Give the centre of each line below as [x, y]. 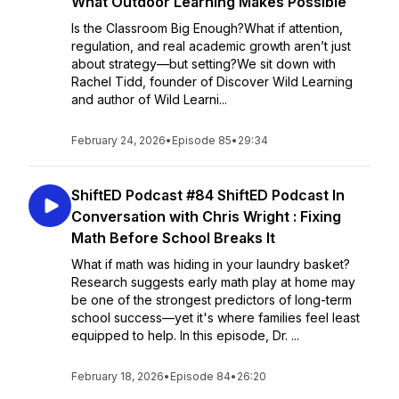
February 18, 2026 [118, 376]
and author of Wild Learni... [149, 99]
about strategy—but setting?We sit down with [204, 64]
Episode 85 [202, 140]
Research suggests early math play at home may [213, 282]
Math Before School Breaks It [173, 238]
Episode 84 [200, 376]
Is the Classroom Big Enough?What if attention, [207, 28]
